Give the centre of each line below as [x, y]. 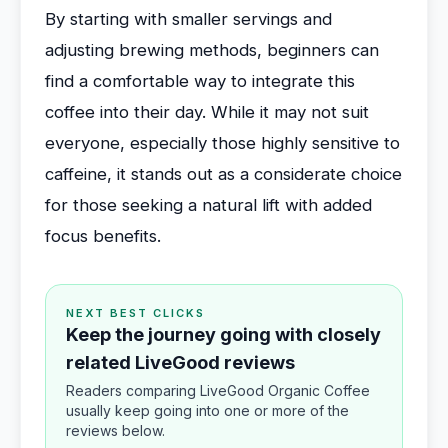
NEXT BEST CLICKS [135, 313]
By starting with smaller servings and [188, 19]
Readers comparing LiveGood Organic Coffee [218, 390]
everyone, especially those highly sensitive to [222, 143]
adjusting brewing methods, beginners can [212, 50]
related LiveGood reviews [180, 362]
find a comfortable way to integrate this [200, 81]
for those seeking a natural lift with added [208, 205]
